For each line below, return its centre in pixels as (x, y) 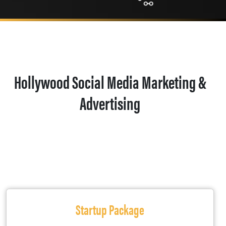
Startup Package (110, 209)
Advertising (110, 102)
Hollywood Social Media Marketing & (110, 81)
